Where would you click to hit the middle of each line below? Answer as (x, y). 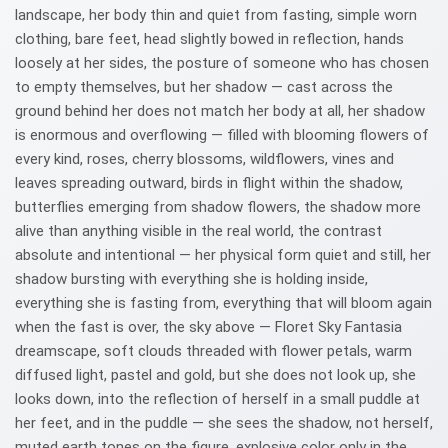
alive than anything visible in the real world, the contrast (198, 231)
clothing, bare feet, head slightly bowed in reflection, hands (209, 39)
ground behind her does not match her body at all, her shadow (220, 111)
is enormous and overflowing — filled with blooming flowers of (222, 135)
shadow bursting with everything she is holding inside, (191, 279)
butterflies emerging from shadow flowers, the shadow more (218, 207)
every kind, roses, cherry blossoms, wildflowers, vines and (204, 159)
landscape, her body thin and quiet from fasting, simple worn (216, 15)
